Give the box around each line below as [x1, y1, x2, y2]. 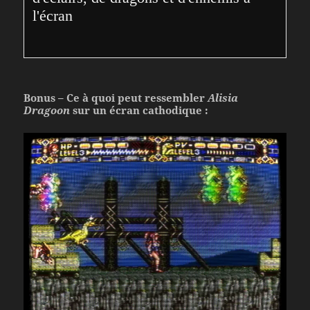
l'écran [33, 6, 73, 24]
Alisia [208, 90, 239, 104]
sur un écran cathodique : [70, 102, 209, 117]
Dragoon [24, 102, 71, 117]
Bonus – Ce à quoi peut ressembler [24, 90, 208, 104]
